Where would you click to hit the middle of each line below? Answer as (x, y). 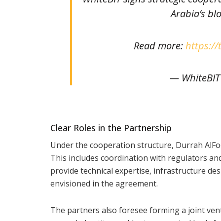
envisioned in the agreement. (104, 183)
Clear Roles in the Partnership (111, 128)
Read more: (159, 45)
